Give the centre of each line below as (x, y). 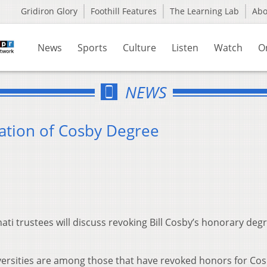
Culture (139, 48)
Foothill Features (124, 11)
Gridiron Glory (49, 11)
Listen (185, 48)
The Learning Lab (204, 11)
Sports (92, 48)
